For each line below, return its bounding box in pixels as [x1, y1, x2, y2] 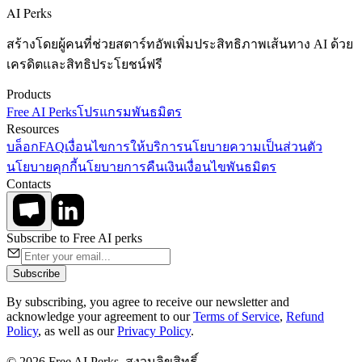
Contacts [6, 176, 51, 191]
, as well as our [38, 323, 117, 338]
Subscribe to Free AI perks [6, 230, 142, 245]
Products [6, 86, 51, 101]
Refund [286, 309, 324, 323]
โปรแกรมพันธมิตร [77, 104, 182, 119]
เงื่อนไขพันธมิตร [183, 159, 276, 174]
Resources [6, 121, 59, 136]
